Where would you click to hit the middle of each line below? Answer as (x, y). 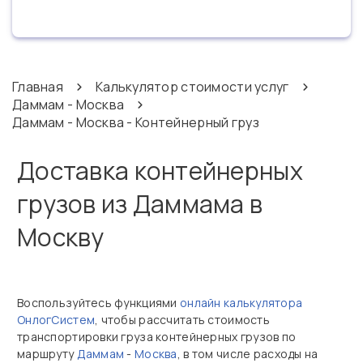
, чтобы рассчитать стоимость (182, 320)
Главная (38, 87)
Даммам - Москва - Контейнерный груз (136, 122)
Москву (61, 237)
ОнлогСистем (56, 320)
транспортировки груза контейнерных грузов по (157, 337)
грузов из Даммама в (140, 204)
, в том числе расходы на (248, 354)
